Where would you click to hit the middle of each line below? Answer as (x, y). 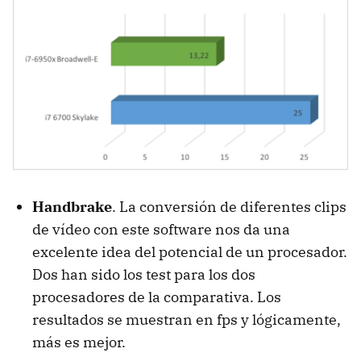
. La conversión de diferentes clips (229, 207)
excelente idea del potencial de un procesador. (190, 252)
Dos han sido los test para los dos (144, 275)
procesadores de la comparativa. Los (157, 297)
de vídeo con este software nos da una (161, 230)
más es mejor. (79, 342)
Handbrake (72, 207)
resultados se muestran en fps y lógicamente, (187, 320)
